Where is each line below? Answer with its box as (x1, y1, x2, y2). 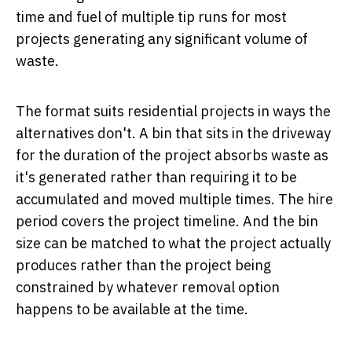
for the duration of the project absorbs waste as (16, 145, 328, 164)
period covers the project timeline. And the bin (16, 211, 318, 230)
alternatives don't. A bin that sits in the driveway (16, 123, 331, 142)
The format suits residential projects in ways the (16, 101, 331, 120)
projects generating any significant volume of (16, 29, 308, 48)
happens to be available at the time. (16, 299, 248, 318)
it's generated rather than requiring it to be (16, 167, 297, 186)
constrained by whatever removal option (16, 277, 280, 296)
